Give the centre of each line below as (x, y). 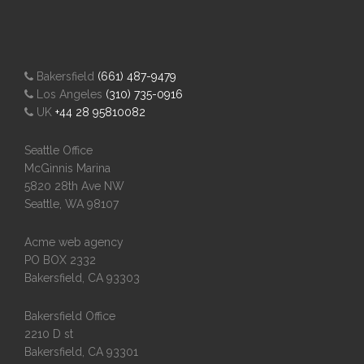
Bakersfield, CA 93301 (82, 352)
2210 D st (49, 334)
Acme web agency (74, 242)
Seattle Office (59, 150)
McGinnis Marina (68, 168)
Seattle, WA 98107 (72, 204)
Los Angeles (70, 94)
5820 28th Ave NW (75, 186)
